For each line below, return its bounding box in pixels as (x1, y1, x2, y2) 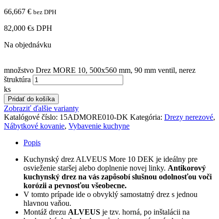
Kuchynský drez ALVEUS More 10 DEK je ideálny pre (23, 154, 197, 163)
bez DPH (33, 8, 56, 16)
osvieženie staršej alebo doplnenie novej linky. (23, 163, 168, 172)
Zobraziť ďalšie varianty (4, 104, 79, 112)
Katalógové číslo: (4, 112, 60, 121)
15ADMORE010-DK (60, 112, 128, 121)
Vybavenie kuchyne (68, 121, 130, 130)
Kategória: (130, 112, 164, 121)
